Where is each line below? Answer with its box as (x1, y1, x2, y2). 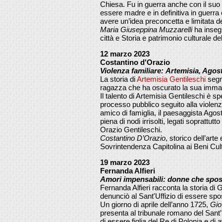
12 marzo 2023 (100, 49, 150, 58)
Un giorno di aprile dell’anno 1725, (100, 200, 210, 209)
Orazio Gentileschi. (100, 125, 162, 134)
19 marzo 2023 (100, 158, 150, 166)
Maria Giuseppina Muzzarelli (100, 25, 192, 34)
